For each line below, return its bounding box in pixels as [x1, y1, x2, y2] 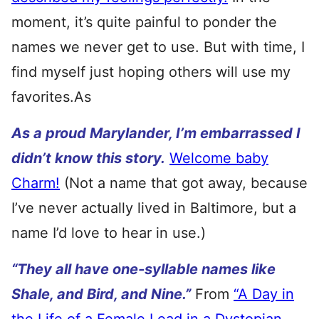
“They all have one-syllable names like [11, 261, 276, 278]
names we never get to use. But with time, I [11, 38, 305, 56]
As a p [11, 125, 55, 142]
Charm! [11, 174, 60, 192]
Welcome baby [169, 150, 268, 167]
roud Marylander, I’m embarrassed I [55, 125, 300, 142]
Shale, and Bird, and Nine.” [11, 286, 191, 303]
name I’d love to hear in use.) [11, 224, 206, 241]
